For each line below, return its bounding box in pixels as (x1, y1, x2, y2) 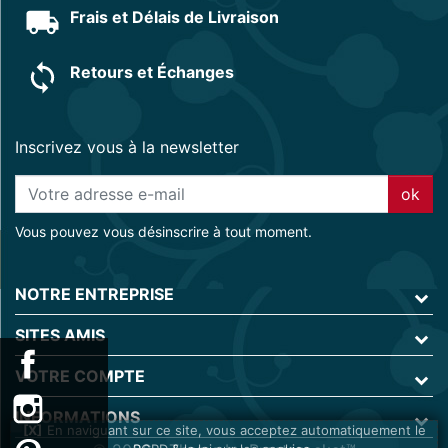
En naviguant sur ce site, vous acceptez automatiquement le (46, 422, 426, 438)
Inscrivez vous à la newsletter (15, 136, 239, 157)
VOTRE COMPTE (15, 365, 145, 386)
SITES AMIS (15, 324, 105, 345)
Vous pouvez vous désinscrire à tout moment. (15, 222, 312, 240)
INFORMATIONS (15, 406, 140, 427)
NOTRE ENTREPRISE (15, 283, 174, 304)
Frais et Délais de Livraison (70, 6, 279, 27)
